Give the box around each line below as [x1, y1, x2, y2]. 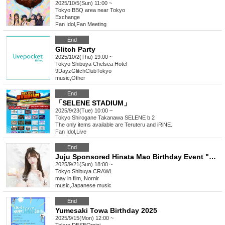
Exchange [55, 14, 80, 21]
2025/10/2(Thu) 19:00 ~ [55, 54, 113, 60]
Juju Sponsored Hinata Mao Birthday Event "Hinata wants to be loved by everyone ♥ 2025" [209, 153, 216, 161]
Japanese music [71, 182, 111, 189]
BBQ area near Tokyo [72, 7, 125, 14]
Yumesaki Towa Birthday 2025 [55, 206, 157, 215]
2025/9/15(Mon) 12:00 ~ [55, 215, 114, 221]
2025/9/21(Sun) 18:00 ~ [55, 161, 113, 168]
